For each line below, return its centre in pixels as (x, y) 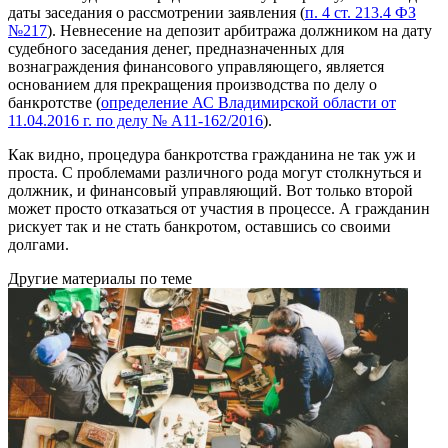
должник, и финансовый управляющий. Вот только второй (210, 190)
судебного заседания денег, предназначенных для (176, 48)
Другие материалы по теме (100, 278)
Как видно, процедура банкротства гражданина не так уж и (212, 154)
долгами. (38, 244)
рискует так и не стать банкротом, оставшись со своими (199, 226)
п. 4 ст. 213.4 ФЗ (360, 12)
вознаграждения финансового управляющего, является (196, 66)
